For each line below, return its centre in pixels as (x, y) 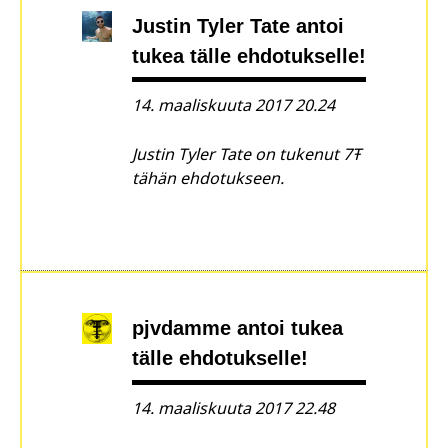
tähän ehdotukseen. (208, 178)
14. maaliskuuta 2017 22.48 (234, 407)
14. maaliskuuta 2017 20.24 (234, 105)
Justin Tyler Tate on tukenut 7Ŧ (247, 154)
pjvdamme (182, 328)
